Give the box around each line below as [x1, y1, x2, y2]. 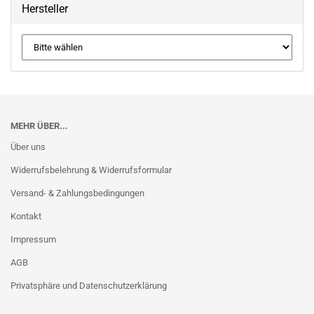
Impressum [11, 234, 56, 245]
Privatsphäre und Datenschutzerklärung [11, 280, 167, 291]
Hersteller [22, 2, 68, 15]
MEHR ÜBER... [11, 121, 68, 131]
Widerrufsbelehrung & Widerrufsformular [11, 165, 172, 175]
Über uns [11, 142, 46, 152]
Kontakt [11, 211, 41, 221]
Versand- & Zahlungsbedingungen [11, 188, 144, 198]
